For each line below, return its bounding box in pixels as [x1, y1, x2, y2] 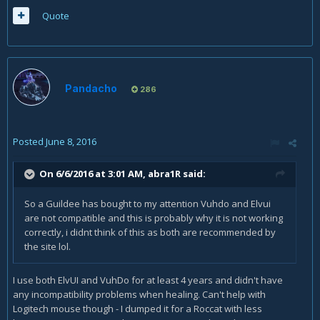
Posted [13, 135, 46, 149]
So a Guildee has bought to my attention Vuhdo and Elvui [24, 197, 271, 211]
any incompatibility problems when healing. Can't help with [13, 288, 266, 301]
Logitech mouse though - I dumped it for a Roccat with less [13, 302, 262, 316]
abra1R [148, 167, 181, 181]
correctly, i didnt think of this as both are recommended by [24, 226, 276, 239]
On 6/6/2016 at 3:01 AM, [39, 167, 148, 181]
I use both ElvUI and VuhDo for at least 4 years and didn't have [13, 274, 283, 287]
